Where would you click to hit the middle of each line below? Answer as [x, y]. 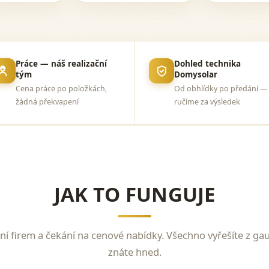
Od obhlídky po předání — [221, 89]
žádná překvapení [47, 102]
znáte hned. [134, 252]
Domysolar [196, 74]
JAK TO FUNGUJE [134, 194]
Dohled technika [207, 64]
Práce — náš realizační [61, 64]
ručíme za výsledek [207, 102]
